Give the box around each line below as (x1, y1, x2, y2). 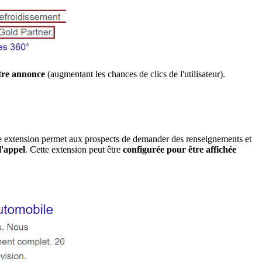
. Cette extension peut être (25, 144, 123, 155)
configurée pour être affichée (123, 144, 236, 155)
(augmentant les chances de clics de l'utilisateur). (47, 68, 225, 79)
